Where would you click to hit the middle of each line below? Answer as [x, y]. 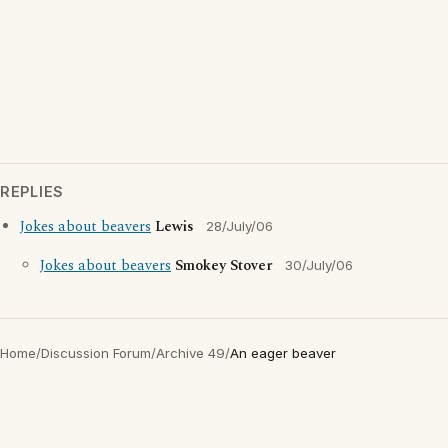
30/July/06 [319, 265]
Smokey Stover [224, 266]
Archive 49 [190, 353]
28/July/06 [239, 226]
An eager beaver [283, 353]
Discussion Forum [96, 353]
